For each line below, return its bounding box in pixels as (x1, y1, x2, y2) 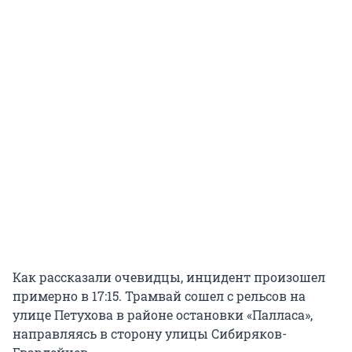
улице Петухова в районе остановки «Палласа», (13, 306, 313, 324)
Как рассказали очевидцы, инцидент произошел (13, 269, 325, 286)
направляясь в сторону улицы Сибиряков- (13, 325, 287, 343)
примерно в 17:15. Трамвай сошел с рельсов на (13, 288, 306, 305)
